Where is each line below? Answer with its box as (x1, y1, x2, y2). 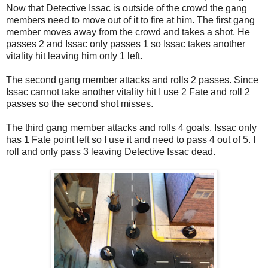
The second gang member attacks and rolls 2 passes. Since (6, 74, 258, 85)
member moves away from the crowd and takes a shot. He (6, 26, 250, 37)
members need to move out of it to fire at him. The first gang (6, 14, 255, 25)
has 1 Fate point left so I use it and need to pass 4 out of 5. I (6, 134, 255, 145)
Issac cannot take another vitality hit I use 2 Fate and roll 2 (6, 86, 250, 97)
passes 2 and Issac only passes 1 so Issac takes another (6, 38, 245, 49)
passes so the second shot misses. (6, 98, 153, 109)
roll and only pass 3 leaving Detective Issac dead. (6, 146, 215, 157)
